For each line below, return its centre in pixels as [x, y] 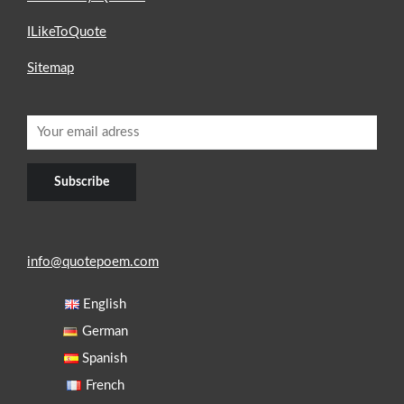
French [105, 385]
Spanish [105, 358]
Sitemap [50, 68]
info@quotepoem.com [93, 262]
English [105, 304]
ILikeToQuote [67, 32]
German [105, 331]
